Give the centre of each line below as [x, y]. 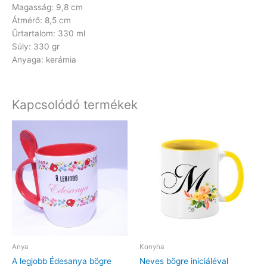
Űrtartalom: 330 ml [49, 33]
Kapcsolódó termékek [75, 105]
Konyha [152, 246]
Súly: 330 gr [36, 46]
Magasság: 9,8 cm [47, 7]
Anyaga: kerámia [44, 59]
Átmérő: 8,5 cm [41, 20]
